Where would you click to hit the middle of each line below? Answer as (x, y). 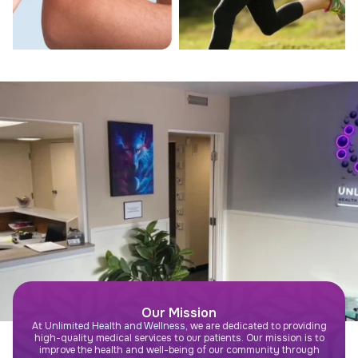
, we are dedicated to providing (256, 326)
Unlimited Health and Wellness (115, 326)
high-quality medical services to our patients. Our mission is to (179, 338)
